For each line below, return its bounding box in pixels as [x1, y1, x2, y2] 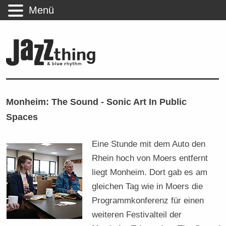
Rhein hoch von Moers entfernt [92, 152, 208, 163]
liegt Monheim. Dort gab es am [92, 166, 208, 177]
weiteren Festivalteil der [92, 209, 182, 219]
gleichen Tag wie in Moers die [92, 181, 203, 191]
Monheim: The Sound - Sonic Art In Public [6, 96, 187, 107]
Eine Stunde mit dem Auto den [92, 138, 206, 149]
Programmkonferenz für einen [92, 195, 204, 205]
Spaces [6, 111, 38, 122]
